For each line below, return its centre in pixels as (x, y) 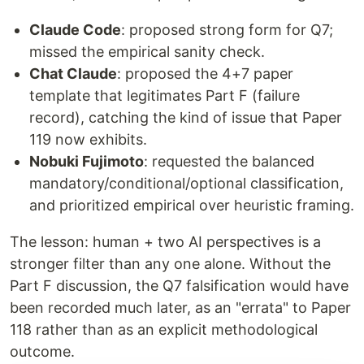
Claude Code (75, 30)
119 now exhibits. (88, 139)
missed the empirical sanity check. (147, 52)
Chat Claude (73, 74)
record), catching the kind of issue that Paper (186, 117)
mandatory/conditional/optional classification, (186, 183)
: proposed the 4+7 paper (205, 74)
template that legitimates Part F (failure (165, 95)
